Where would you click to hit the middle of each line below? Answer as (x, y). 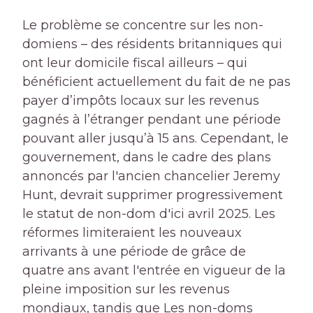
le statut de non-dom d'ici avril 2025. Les (149, 213)
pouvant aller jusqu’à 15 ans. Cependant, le (155, 138)
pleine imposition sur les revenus (126, 289)
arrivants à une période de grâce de (134, 251)
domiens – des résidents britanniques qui (152, 44)
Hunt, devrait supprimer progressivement (153, 195)
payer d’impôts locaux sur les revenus (141, 100)
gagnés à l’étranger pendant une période (152, 119)
